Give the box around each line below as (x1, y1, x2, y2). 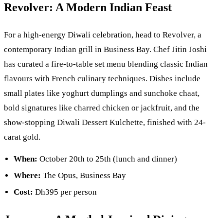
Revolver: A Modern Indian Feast (4, 1, 172, 14)
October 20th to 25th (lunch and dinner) (37, 154, 177, 164)
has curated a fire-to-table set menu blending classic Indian (4, 59, 208, 69)
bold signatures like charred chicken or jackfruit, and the (4, 103, 200, 112)
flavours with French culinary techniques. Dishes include (4, 73, 200, 83)
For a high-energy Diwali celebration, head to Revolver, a (4, 30, 201, 39)
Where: (14, 171, 41, 181)
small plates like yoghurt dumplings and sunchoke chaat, (4, 88, 200, 98)
